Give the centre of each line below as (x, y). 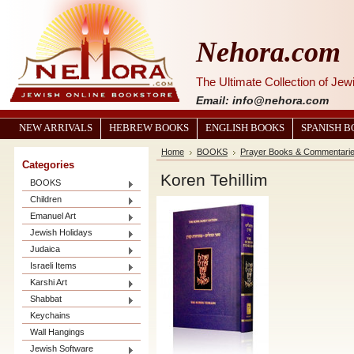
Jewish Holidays (61, 232)
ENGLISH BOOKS (245, 128)
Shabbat (46, 299)
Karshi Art (49, 282)
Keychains (50, 315)
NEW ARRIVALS (56, 128)
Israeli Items (53, 265)
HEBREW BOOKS (149, 128)
